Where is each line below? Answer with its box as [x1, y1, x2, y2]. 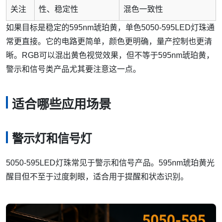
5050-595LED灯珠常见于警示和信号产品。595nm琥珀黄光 [6, 158, 215, 167]
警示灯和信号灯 [12, 132, 92, 146]
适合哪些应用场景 [12, 97, 111, 111]
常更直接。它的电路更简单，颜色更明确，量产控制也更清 [6, 37, 212, 46]
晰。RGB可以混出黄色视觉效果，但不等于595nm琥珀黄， [6, 51, 214, 60]
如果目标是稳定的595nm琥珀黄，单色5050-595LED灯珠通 [6, 23, 215, 32]
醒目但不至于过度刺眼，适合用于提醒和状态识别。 [6, 172, 188, 181]
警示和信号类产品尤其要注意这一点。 [6, 65, 141, 74]
